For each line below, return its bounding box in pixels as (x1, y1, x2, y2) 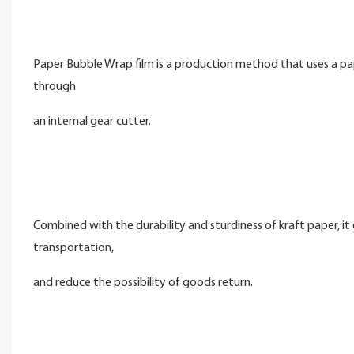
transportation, (32, 241, 116, 254)
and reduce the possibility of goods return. (32, 276, 253, 289)
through (32, 80, 78, 93)
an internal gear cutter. (32, 115, 151, 128)
